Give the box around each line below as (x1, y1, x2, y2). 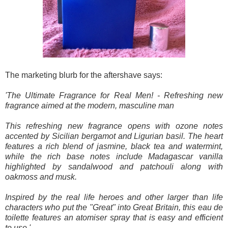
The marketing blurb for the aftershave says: (5, 71, 162, 80)
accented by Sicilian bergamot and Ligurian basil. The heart (5, 132, 223, 141)
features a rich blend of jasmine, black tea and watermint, (5, 142, 223, 151)
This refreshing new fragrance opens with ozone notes (5, 122, 223, 131)
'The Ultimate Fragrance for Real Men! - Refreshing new (5, 91, 223, 100)
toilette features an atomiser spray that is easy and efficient (5, 213, 223, 222)
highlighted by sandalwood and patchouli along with (5, 162, 223, 172)
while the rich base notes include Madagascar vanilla (5, 152, 223, 161)
